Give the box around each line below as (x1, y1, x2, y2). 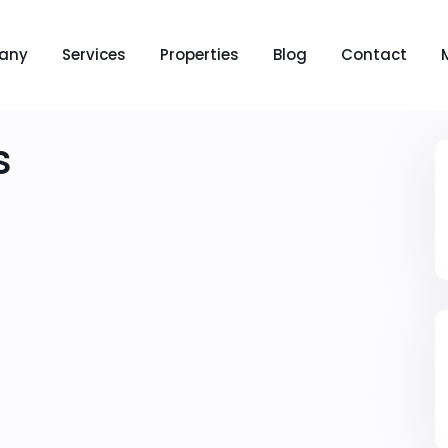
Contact (340, 44, 407, 65)
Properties (159, 44, 239, 65)
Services (61, 44, 126, 65)
